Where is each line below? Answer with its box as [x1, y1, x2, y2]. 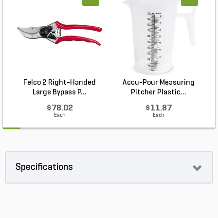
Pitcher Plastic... [130, 89, 186, 97]
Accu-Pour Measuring [122, 79, 195, 87]
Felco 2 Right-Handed [23, 79, 96, 87]
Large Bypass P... [33, 89, 87, 97]
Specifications [16, 163, 73, 173]
